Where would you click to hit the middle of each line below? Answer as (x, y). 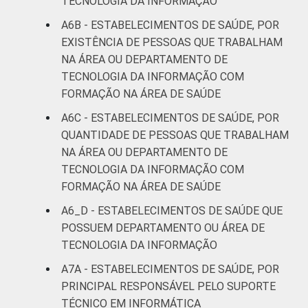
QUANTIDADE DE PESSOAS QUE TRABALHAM (175, 135)
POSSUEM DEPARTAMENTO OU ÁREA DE (163, 228)
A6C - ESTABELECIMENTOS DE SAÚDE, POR (170, 118)
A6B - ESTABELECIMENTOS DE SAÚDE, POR (170, 25)
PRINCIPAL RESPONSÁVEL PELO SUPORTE (168, 286)
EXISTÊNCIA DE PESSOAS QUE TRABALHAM (172, 42)
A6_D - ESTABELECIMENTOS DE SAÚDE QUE (172, 210)
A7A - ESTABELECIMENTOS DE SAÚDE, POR (170, 269)
